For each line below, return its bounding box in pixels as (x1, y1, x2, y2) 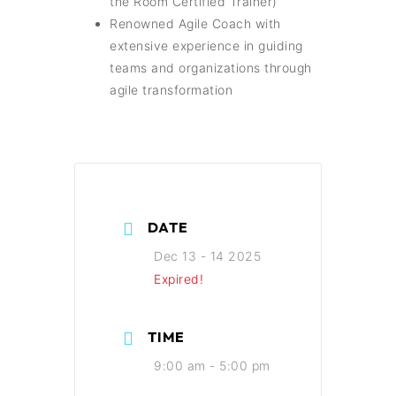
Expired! (154, 271, 203, 286)
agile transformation (110, 82, 232, 97)
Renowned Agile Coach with (110, 16, 281, 31)
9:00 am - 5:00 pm (154, 358, 270, 373)
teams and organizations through (110, 60, 312, 75)
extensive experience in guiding (110, 38, 303, 53)
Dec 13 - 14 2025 (154, 248, 261, 263)
